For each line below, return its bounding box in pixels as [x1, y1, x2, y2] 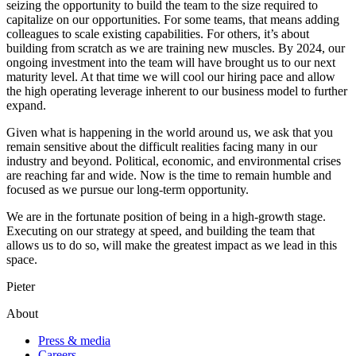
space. [6, 252, 41, 266]
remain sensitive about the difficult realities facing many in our [6, 139, 317, 153]
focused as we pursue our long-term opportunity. [6, 182, 252, 196]
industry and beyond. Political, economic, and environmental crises [6, 153, 341, 168]
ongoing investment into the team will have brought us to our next [6, 55, 335, 69]
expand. [6, 98, 49, 112]
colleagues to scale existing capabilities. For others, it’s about [6, 26, 309, 41]
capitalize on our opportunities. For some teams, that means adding [6, 12, 339, 26]
